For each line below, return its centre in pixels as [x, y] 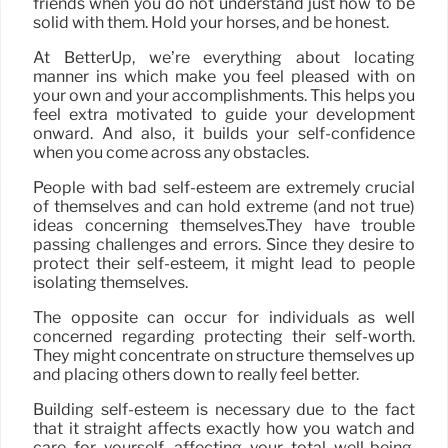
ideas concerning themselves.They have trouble [224, 226]
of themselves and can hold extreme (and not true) [224, 207]
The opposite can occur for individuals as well [224, 318]
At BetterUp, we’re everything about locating [224, 58]
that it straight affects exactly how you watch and [224, 429]
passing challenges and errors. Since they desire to [224, 245]
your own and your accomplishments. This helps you [224, 96]
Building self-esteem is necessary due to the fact [224, 410]
